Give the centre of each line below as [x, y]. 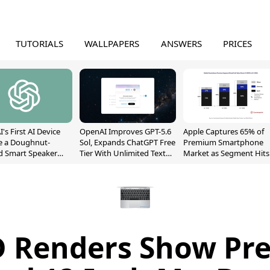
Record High [206, 164]
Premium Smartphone [223, 142]
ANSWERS [181, 43]
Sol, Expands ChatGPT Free [127, 142]
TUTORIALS [39, 43]
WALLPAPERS [112, 43]
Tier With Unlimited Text [123, 153]
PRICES [238, 43]
